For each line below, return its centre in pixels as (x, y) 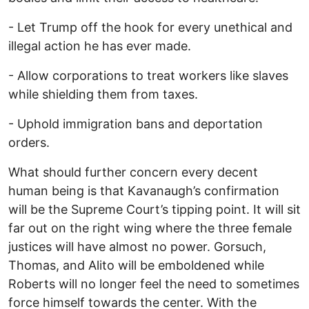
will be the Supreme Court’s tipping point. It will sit (154, 210)
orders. (29, 143)
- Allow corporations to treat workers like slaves (148, 76)
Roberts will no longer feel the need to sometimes (154, 284)
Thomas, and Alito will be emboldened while (136, 266)
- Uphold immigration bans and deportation (136, 124)
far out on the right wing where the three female (150, 228)
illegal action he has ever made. (100, 46)
